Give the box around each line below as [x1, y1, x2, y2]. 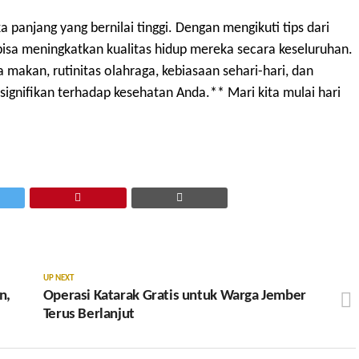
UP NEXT [42, 274, 74, 283]
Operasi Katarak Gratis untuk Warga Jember [42, 288, 306, 304]
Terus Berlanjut [42, 307, 135, 322]
